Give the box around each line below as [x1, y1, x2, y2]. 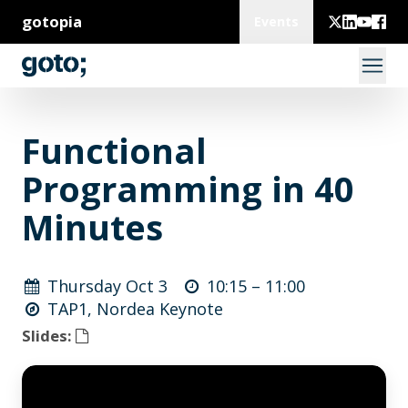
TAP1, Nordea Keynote [47, 298, 224, 320]
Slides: [22, 325, 76, 346]
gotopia [22, 11, 82, 32]
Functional [22, 127, 207, 174]
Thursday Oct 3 [47, 275, 168, 297]
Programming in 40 [22, 165, 354, 212]
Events [254, 13, 299, 30]
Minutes [22, 203, 163, 250]
